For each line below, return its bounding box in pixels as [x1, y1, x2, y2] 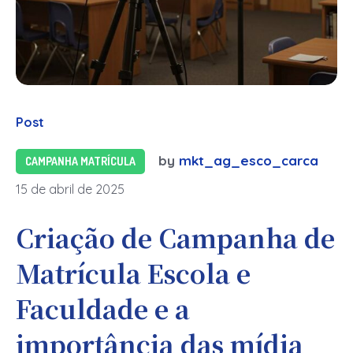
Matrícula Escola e [16, 255, 251, 292]
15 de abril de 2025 [16, 181, 124, 198]
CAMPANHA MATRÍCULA [25, 154, 136, 169]
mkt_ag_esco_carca [179, 152, 318, 169]
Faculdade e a [16, 290, 190, 327]
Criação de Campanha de [16, 219, 335, 256]
